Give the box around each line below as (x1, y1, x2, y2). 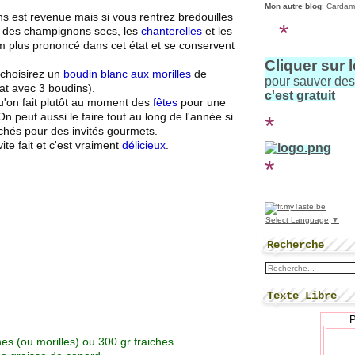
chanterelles (141, 25, 202, 38)
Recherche (267, 238, 324, 251)
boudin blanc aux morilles (63, 67, 191, 81)
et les (202, 25, 232, 38)
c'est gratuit (265, 89, 335, 102)
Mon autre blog (265, 2, 322, 10)
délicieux (122, 139, 166, 152)
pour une (177, 96, 226, 109)
